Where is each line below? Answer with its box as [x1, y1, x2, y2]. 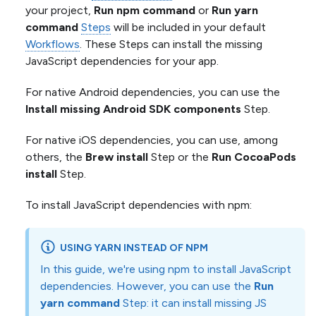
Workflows [25, 37, 80, 51]
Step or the [148, 150, 212, 164]
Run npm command [94, 3, 195, 17]
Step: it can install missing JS [120, 296, 267, 310]
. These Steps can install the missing [80, 37, 262, 51]
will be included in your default [111, 20, 266, 34]
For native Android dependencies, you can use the [25, 85, 280, 99]
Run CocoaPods [212, 150, 296, 164]
